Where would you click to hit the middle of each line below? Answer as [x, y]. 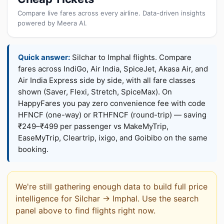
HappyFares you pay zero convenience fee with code [112, 103]
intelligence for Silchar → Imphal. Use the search [107, 198]
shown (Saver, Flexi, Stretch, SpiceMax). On [95, 92]
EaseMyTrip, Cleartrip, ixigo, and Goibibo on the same [113, 138]
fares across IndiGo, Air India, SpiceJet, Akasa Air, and [113, 69]
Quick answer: [44, 57]
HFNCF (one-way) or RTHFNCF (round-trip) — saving [112, 115]
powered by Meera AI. [52, 23]
